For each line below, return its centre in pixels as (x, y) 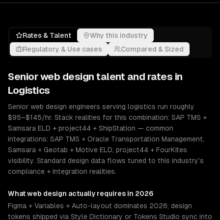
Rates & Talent (47, 35)
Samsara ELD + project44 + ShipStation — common (91, 128)
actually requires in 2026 (110, 193)
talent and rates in (138, 77)
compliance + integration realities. (62, 171)
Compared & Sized (152, 49)
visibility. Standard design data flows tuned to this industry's (106, 161)
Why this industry (119, 35)
